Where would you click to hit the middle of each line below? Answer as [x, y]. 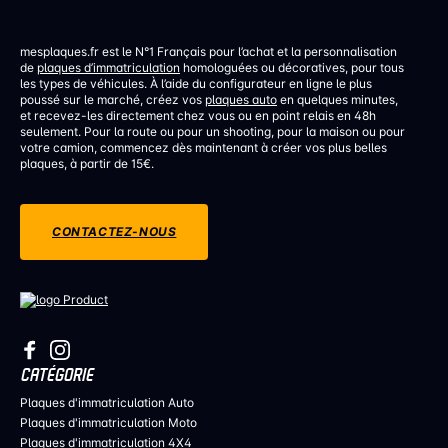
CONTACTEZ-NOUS [114, 231]
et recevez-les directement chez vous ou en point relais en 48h [198, 115]
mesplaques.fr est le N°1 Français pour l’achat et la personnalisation [208, 51]
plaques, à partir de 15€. [87, 163]
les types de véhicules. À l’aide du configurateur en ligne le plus [196, 83]
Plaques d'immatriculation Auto [107, 402]
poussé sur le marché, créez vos [112, 99]
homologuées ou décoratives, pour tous [292, 67]
